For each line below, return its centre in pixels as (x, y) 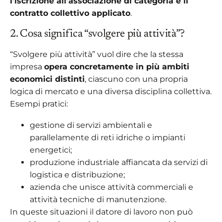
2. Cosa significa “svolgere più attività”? (98, 34)
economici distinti (47, 79)
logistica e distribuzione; (77, 174)
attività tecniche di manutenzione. (98, 199)
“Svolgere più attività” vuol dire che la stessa (97, 54)
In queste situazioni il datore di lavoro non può (101, 212)
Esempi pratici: (39, 104)
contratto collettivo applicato (70, 13)
